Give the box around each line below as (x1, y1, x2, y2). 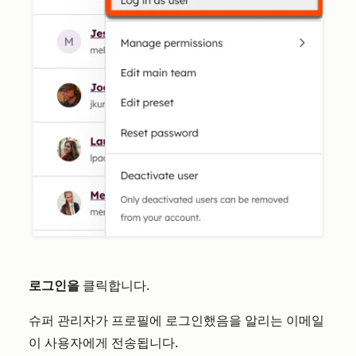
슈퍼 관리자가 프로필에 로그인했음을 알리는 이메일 (29, 313, 324, 329)
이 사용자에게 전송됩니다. (29, 335, 178, 351)
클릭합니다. (79, 278, 149, 294)
